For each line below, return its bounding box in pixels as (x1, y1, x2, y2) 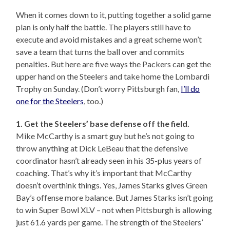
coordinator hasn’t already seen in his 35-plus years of (16, 156, 202, 166)
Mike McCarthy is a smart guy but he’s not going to (16, 131, 195, 141)
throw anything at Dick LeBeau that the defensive (16, 143, 188, 154)
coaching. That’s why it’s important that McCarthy (16, 168, 192, 178)
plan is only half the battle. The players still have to (16, 22, 191, 32)
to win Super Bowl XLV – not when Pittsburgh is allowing (16, 205, 213, 215)
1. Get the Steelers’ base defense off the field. (16, 119, 190, 129)
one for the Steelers (16, 96, 84, 106)
